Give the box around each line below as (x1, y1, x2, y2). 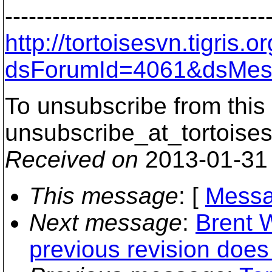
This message (29, 183, 178, 209)
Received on (5, 146, 138, 172)
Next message (29, 209, 182, 236)
